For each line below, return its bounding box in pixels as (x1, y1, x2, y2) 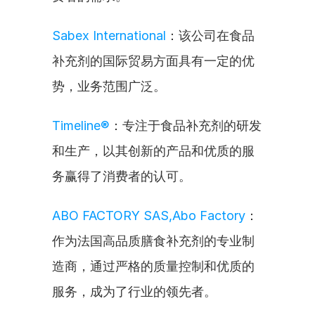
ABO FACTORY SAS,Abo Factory (52, 208, 245, 223)
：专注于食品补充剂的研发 (110, 118, 262, 133)
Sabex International (52, 28, 166, 43)
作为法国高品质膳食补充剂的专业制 (52, 233, 255, 248)
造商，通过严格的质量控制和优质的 (52, 259, 255, 274)
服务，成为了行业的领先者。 (52, 284, 217, 299)
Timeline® (52, 118, 110, 133)
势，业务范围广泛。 (52, 79, 166, 94)
